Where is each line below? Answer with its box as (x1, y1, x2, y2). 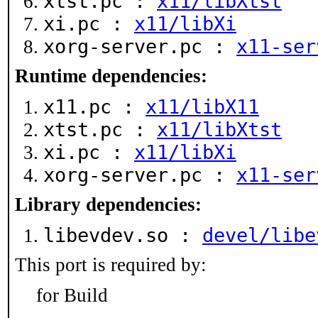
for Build (36, 285, 108, 306)
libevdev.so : (43, 224, 202, 246)
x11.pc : (43, 96, 146, 118)
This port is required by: (15, 254, 207, 275)
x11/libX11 (146, 96, 259, 118)
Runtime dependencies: (15, 65, 207, 87)
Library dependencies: (15, 194, 202, 215)
